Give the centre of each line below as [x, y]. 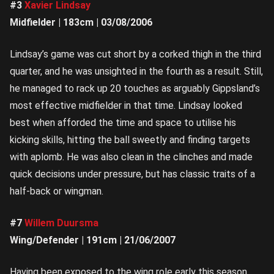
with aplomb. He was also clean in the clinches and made [131, 157]
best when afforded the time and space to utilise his [123, 123]
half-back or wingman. [57, 191]
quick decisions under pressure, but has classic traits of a [132, 174]
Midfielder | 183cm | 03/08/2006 [81, 23]
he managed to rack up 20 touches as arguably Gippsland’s [135, 89]
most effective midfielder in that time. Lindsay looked [126, 106]
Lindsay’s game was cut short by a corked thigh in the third [135, 54]
